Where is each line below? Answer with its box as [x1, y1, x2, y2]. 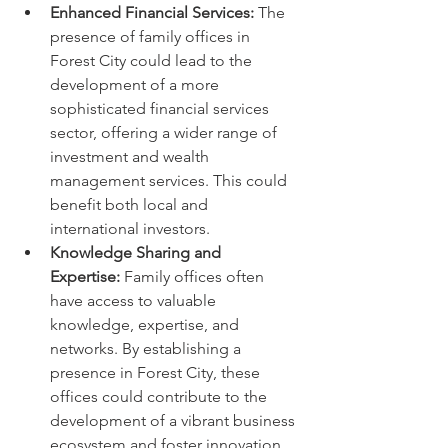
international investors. [50, 219, 210, 238]
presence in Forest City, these [50, 363, 264, 382]
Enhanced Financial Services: [50, 3, 254, 22]
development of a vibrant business [50, 411, 299, 430]
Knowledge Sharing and [50, 243, 225, 262]
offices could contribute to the [50, 387, 271, 406]
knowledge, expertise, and [50, 315, 243, 334]
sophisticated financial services [50, 99, 273, 118]
